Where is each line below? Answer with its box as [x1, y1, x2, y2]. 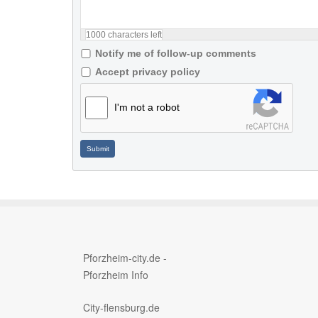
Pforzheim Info [83, 267, 148, 282]
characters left [106, 30, 162, 40]
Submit [86, 144, 109, 153]
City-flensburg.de [83, 300, 160, 314]
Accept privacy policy [95, 66, 200, 77]
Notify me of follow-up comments [95, 48, 256, 59]
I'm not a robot [114, 102, 180, 113]
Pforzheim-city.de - [83, 250, 167, 265]
